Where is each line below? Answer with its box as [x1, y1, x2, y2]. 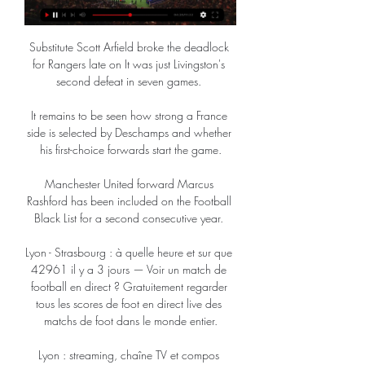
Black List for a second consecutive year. [34, 210, 226, 226]
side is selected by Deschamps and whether [26, 125, 231, 141]
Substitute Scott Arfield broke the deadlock [29, 39, 229, 55]
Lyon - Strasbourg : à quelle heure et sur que [25, 244, 232, 261]
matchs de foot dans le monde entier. [43, 313, 218, 329]
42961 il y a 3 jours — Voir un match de [31, 262, 226, 278]
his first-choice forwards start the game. [39, 142, 222, 158]
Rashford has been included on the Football [26, 193, 231, 209]
